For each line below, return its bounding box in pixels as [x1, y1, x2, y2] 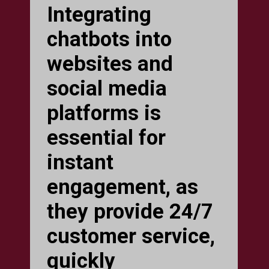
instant [47, 150, 114, 174]
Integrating [47, 2, 152, 26]
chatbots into [47, 26, 172, 51]
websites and [47, 51, 174, 76]
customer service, [47, 223, 216, 248]
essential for [47, 125, 166, 150]
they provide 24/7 [47, 199, 214, 223]
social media [47, 76, 168, 100]
